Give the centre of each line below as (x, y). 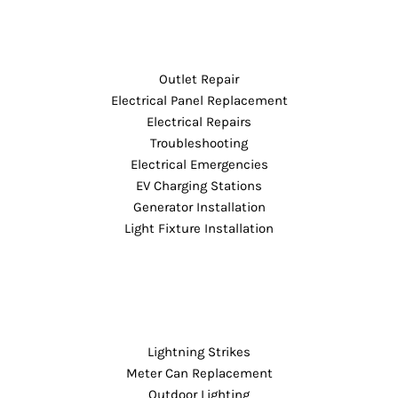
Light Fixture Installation (199, 228)
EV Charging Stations (199, 185)
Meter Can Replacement (199, 373)
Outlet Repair (199, 79)
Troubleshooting (199, 143)
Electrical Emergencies (199, 164)
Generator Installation (199, 207)
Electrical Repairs (199, 121)
